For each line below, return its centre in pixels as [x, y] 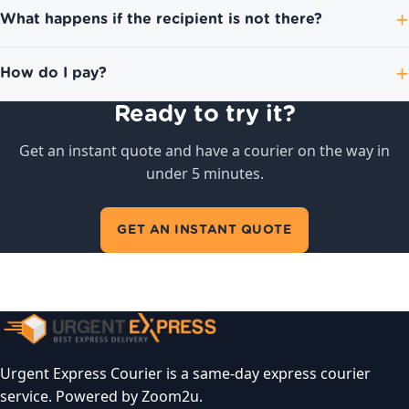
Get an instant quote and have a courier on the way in [204, 151]
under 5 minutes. [204, 174]
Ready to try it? [204, 115]
